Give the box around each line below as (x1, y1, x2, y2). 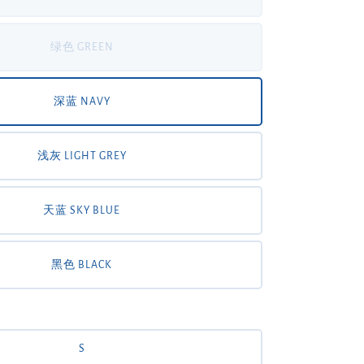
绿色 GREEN (50, 41, 114, 53)
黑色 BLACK (51, 259, 113, 271)
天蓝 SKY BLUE (43, 205, 121, 216)
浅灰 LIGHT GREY (37, 150, 127, 162)
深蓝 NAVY (53, 96, 110, 107)
